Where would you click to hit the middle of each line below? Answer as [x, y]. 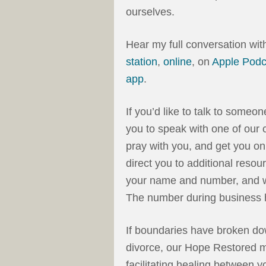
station [142, 62]
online [178, 62]
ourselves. [150, 12]
